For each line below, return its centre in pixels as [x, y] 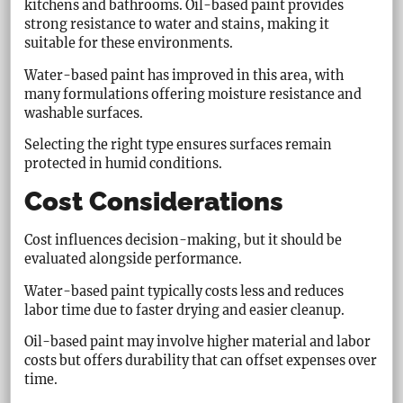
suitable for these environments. [129, 44]
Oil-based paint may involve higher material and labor [198, 342]
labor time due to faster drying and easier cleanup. [185, 310]
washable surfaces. [84, 113]
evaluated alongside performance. [134, 260]
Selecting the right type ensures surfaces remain [179, 145]
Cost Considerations [154, 202]
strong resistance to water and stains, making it [177, 25]
